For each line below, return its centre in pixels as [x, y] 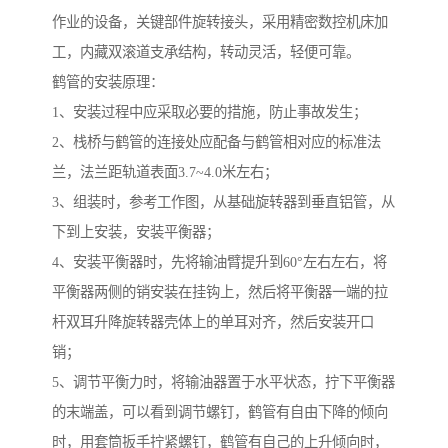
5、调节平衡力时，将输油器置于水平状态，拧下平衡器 [223, 382]
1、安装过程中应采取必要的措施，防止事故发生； [209, 112]
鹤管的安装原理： [108, 82]
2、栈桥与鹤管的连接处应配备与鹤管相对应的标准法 [216, 142]
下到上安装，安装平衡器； [136, 232]
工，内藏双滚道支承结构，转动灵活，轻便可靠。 [206, 52]
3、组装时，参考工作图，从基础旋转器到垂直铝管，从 [223, 202]
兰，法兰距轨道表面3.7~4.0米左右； [165, 172]
